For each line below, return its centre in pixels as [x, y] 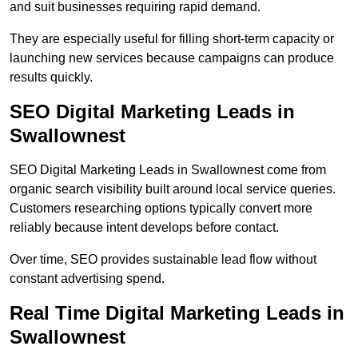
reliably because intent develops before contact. [144, 228]
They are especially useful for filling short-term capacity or [172, 39]
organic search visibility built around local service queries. [173, 189]
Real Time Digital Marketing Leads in [177, 313]
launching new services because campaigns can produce [172, 58]
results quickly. [51, 78]
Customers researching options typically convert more [161, 209]
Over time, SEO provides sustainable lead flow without [163, 260]
